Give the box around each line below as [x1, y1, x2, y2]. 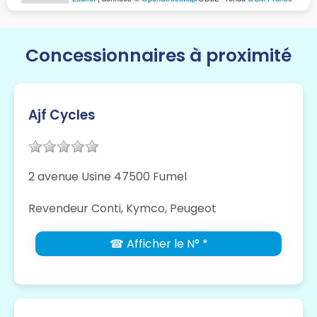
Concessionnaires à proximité [25, 43, 292, 69]
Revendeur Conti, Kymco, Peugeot [28, 200, 217, 217]
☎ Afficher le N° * [109, 236, 208, 253]
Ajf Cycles [28, 105, 96, 125]
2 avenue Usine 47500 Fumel [28, 168, 187, 185]
